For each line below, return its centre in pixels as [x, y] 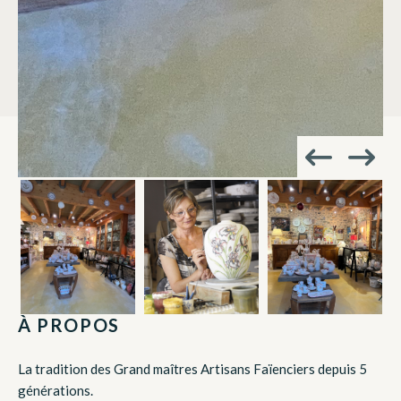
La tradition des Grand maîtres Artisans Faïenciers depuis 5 [192, 369]
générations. [55, 391]
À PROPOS [69, 325]
